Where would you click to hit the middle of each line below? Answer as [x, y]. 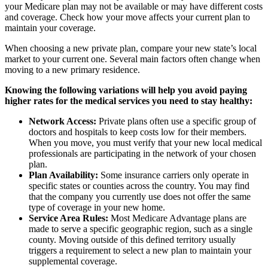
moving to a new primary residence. [72, 70]
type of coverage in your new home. [97, 208]
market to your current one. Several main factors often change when [133, 59]
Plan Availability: [63, 175]
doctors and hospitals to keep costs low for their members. [138, 132]
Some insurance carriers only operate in [173, 175]
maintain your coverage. [50, 28]
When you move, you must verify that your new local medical [145, 143]
